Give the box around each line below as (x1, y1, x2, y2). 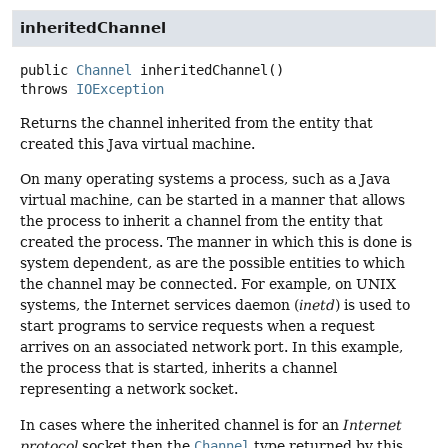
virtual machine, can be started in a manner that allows (20, 192, 405, 209)
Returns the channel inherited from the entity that (20, 114, 373, 131)
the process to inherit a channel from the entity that (20, 213, 383, 230)
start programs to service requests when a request (20, 318, 375, 335)
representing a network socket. (20, 381, 238, 398)
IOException (76, 80, 164, 97)
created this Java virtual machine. (20, 135, 255, 152)
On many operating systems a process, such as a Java (20, 171, 390, 188)
